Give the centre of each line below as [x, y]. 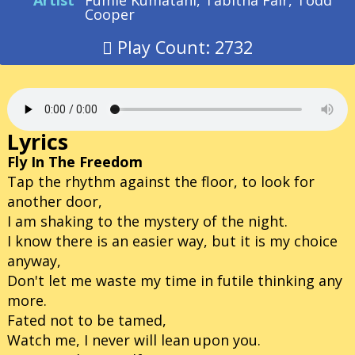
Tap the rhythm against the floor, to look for [161, 182]
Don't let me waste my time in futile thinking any [175, 281]
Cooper [110, 15]
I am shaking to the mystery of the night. [147, 221]
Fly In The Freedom [77, 162]
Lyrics [38, 142]
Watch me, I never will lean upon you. [134, 340]
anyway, [34, 261]
